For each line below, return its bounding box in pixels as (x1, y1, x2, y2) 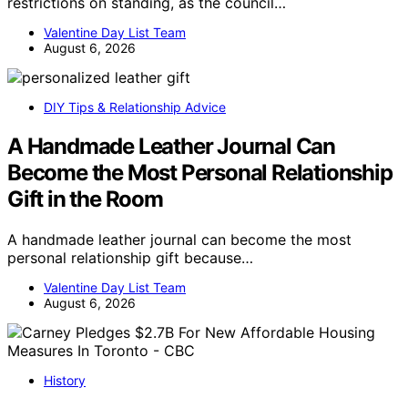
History (44, 372, 86, 388)
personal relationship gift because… (7, 248, 253, 267)
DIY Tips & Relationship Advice (44, 99, 226, 116)
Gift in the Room (7, 185, 163, 212)
